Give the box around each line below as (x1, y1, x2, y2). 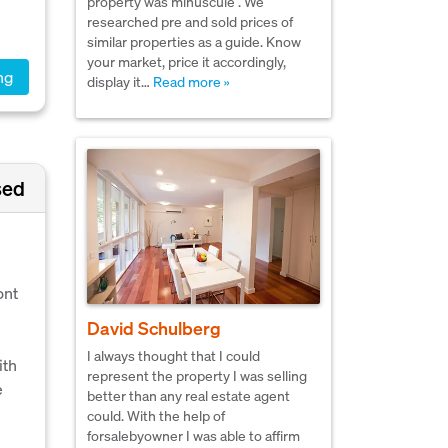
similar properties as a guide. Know (87, 31, 301, 50)
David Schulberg (87, 315, 221, 339)
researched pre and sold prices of (87, 11, 293, 30)
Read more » (153, 71, 229, 90)
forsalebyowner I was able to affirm (87, 425, 300, 444)
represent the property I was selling (87, 365, 307, 384)
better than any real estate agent (87, 385, 290, 404)
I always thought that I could (87, 345, 260, 364)
